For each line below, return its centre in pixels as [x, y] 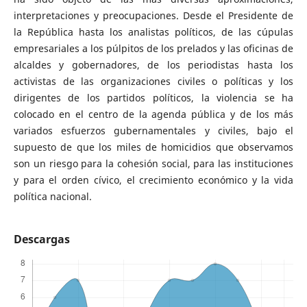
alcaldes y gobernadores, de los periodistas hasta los [153, 65]
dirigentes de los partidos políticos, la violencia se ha [153, 98]
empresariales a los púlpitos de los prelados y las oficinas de [153, 48]
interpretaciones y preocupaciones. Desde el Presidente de [153, 15]
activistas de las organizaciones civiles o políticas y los [153, 81]
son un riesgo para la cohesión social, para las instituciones [153, 163]
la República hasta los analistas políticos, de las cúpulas [153, 32]
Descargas [41, 240]
